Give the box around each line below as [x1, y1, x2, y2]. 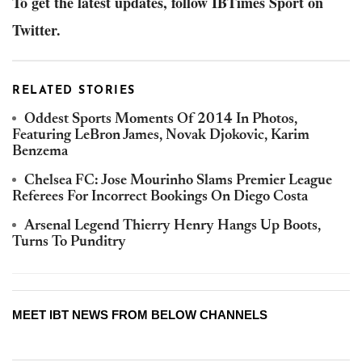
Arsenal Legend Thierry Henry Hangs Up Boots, [24, 219, 321, 234]
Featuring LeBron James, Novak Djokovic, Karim [12, 128, 309, 144]
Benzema [12, 145, 68, 160]
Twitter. [12, 19, 61, 41]
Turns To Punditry [12, 235, 126, 250]
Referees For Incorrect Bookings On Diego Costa [12, 190, 308, 205]
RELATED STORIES [12, 85, 136, 98]
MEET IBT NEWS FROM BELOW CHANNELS [12, 308, 267, 322]
